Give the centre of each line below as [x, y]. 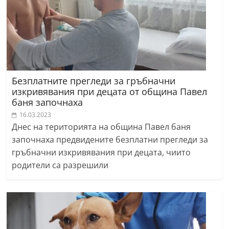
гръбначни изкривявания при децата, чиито [101, 153]
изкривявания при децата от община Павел [110, 92]
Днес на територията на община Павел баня [101, 127]
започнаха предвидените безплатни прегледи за [110, 140]
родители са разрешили [60, 165]
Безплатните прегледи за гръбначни [94, 81]
